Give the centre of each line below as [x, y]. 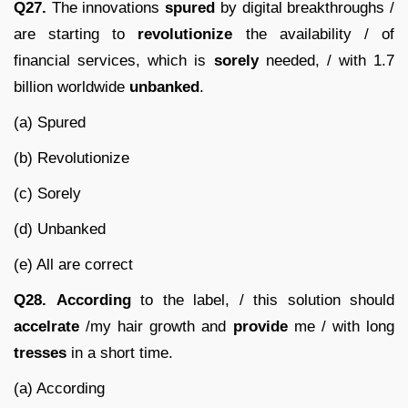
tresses [40, 352]
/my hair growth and [156, 326]
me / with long [341, 326]
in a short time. [120, 352]
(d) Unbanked [60, 229]
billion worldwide [71, 87]
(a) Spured [50, 122]
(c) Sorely [47, 193]
